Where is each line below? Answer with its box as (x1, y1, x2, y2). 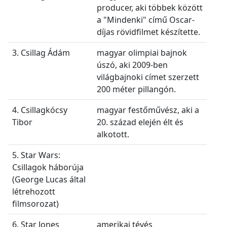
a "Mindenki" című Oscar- (97, 14, 195, 25)
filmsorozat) (12, 198, 59, 209)
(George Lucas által (12, 173, 86, 185)
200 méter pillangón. (97, 83, 176, 95)
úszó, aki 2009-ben (97, 59, 168, 70)
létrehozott (12, 185, 55, 197)
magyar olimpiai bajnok (97, 47, 187, 58)
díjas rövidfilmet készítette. (97, 26, 200, 37)
